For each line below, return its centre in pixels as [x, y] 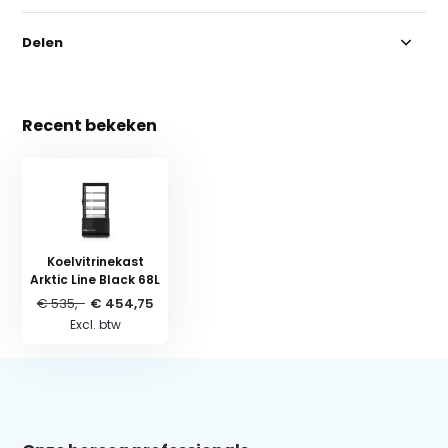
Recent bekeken [90, 125]
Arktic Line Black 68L [95, 279]
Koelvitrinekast [95, 261]
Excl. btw [95, 324]
